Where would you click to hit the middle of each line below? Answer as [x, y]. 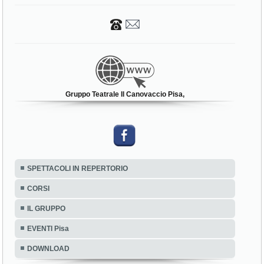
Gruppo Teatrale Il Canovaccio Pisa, [125, 95]
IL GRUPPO [47, 209]
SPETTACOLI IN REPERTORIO [78, 169]
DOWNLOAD [49, 249]
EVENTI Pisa [48, 229]
